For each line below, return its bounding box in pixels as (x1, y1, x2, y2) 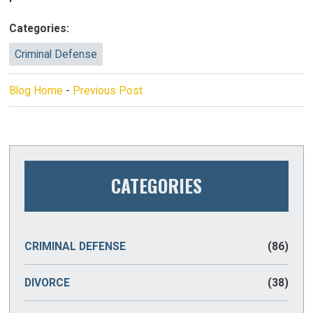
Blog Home (9, 83, 64, 97)
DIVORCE (24, 276, 71, 290)
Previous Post (73, 83, 143, 97)
